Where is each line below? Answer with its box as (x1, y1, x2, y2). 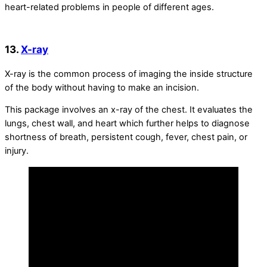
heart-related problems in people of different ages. (5, 2, 214, 13)
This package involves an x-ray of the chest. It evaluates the (5, 104, 253, 116)
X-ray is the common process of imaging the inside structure (5, 68, 253, 79)
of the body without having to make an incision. (5, 82, 199, 93)
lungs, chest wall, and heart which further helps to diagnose (5, 118, 250, 129)
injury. (5, 145, 29, 157)
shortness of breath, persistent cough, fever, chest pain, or (5, 132, 247, 143)
